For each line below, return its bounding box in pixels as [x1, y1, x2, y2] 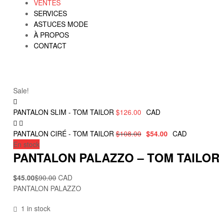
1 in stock [21, 203, 50, 214]
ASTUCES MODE [34, 19, 88, 29]
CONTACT [34, 40, 66, 50]
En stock [13, 139, 40, 149]
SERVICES [34, 8, 67, 18]
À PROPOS [34, 29, 69, 40]
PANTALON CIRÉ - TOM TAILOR [13, 128, 114, 138]
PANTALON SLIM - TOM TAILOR [13, 107, 114, 117]
